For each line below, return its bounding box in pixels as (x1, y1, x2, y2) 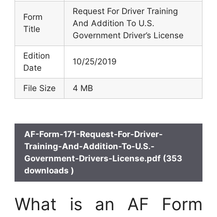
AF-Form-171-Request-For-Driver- (24, 129, 163, 139)
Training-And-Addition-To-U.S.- (24, 141, 155, 151)
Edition (23, 50, 50, 61)
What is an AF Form (15, 194, 202, 214)
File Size (23, 83, 56, 93)
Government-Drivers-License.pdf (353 (24, 153, 182, 163)
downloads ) (24, 165, 74, 175)
